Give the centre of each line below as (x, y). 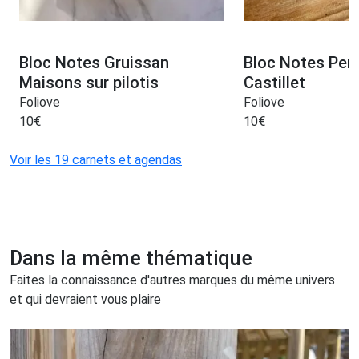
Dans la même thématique (131, 258)
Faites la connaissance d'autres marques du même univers (172, 280)
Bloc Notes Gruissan (94, 62)
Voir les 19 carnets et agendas (96, 159)
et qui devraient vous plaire (85, 299)
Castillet (274, 82)
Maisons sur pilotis (89, 82)
